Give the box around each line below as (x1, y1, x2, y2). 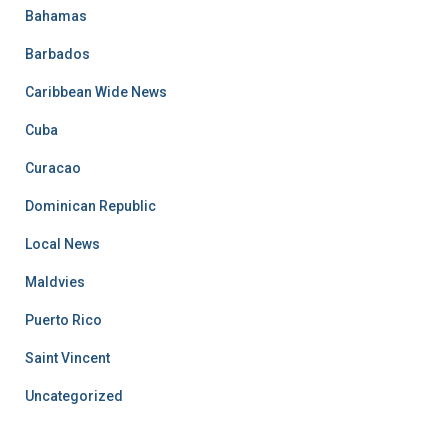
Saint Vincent (25, 349, 110, 366)
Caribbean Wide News (25, 83, 167, 100)
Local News (25, 235, 100, 252)
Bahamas (25, 7, 87, 24)
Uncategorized (25, 387, 123, 404)
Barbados (25, 45, 90, 62)
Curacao (25, 159, 81, 176)
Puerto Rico (25, 311, 102, 328)
